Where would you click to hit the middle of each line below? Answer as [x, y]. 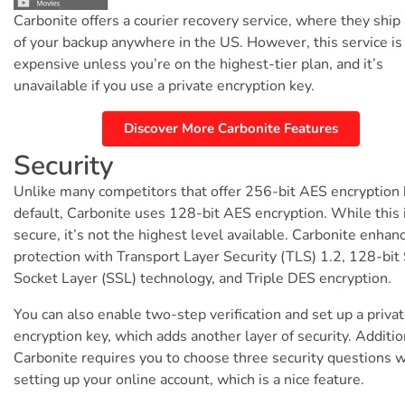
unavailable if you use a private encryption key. [164, 85]
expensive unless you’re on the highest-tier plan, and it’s [198, 64]
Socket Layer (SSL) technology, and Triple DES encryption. [202, 278]
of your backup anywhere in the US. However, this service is [208, 42]
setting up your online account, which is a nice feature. [189, 379]
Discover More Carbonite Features [231, 128]
